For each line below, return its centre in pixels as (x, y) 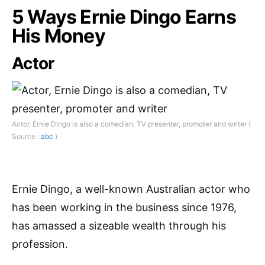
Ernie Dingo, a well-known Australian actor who (131, 189)
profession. (40, 244)
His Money (59, 36)
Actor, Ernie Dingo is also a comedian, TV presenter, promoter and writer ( (131, 124)
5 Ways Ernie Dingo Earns (124, 17)
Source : (26, 136)
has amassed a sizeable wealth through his (119, 226)
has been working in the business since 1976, (124, 207)
